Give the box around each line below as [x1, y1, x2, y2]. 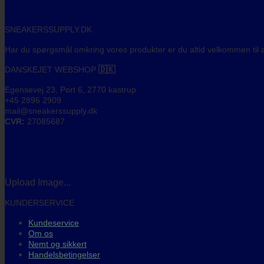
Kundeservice [28, 217, 79, 227]
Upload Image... [5, 177, 71, 187]
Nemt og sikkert [28, 239, 87, 249]
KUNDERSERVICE [5, 197, 74, 207]
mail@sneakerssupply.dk [5, 105, 97, 115]
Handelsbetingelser [28, 249, 100, 259]
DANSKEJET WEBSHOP [5, 64, 98, 74]
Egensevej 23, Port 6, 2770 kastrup [5, 84, 136, 94]
